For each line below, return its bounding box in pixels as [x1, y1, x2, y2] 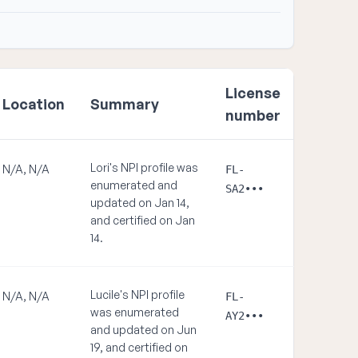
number [225, 106, 280, 124]
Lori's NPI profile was [90, 161, 198, 174]
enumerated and [90, 178, 177, 192]
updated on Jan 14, [90, 196, 189, 209]
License [225, 84, 280, 101]
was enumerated [90, 305, 179, 319]
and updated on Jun [90, 323, 197, 336]
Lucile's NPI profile [90, 288, 185, 301]
